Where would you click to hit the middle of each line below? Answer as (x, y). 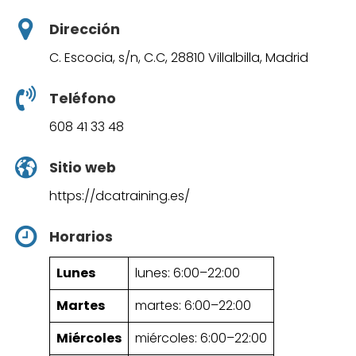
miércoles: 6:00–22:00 (201, 338)
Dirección (85, 30)
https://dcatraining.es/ (120, 195)
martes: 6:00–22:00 (193, 305)
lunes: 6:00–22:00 (188, 273)
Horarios (81, 236)
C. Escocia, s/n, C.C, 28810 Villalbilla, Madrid (179, 58)
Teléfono (83, 99)
